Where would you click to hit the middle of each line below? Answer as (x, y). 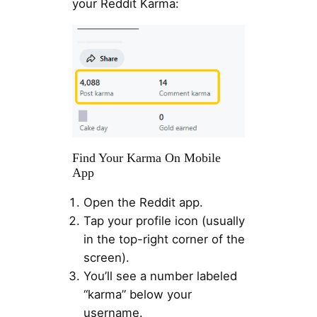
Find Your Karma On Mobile (146, 157)
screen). (106, 258)
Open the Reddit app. (143, 203)
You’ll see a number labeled (160, 276)
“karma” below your (137, 295)
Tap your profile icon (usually (164, 221)
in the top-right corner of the (164, 240)
